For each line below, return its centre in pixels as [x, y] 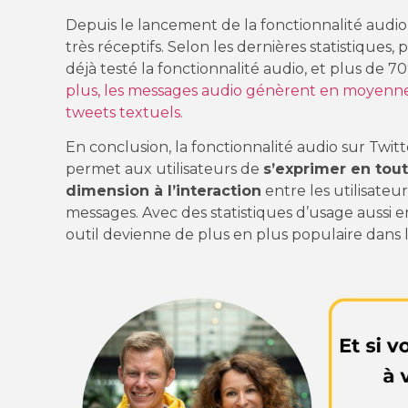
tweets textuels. [124, 112]
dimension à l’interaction [163, 191]
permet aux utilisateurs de [164, 169]
